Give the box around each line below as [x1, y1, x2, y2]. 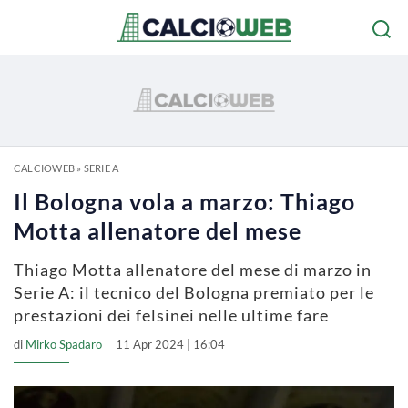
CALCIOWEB [14, 162, 75, 174]
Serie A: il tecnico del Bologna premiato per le [14, 282, 374, 302]
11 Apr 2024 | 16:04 [116, 337, 225, 352]
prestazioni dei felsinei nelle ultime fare [14, 305, 329, 325]
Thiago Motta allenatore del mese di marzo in [14, 260, 372, 280]
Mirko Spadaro [25, 337, 102, 352]
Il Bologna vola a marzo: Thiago [14, 188, 355, 215]
